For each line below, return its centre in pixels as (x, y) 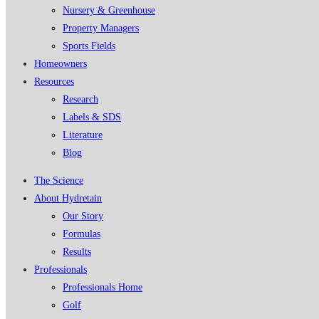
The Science (59, 181)
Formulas (82, 234)
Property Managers (101, 28)
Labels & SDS (92, 117)
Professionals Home (103, 287)
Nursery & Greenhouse (109, 10)
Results (77, 252)
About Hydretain (68, 198)
